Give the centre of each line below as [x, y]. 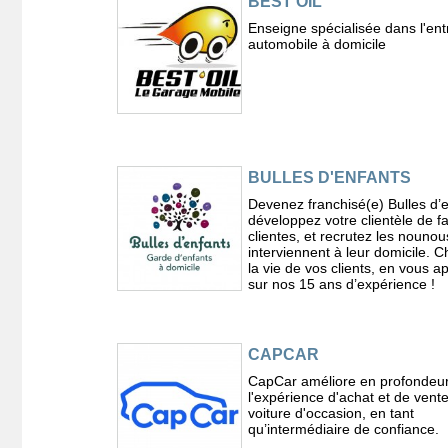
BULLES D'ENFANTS [329, 178]
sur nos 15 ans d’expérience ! [341, 284]
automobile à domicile [316, 43]
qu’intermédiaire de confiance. [343, 429]
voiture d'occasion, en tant [330, 413]
